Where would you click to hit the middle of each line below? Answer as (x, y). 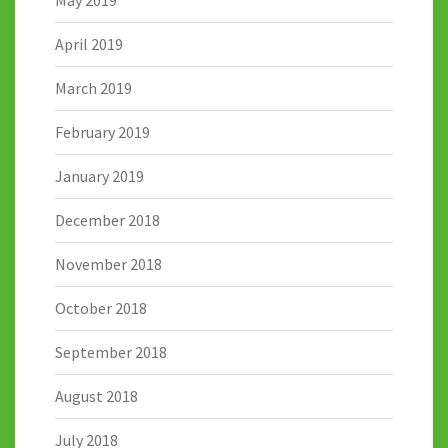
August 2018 (96, 396)
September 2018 (111, 352)
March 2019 (93, 88)
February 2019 (102, 132)
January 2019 (99, 176)
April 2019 (89, 44)
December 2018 (107, 220)
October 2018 (101, 308)
